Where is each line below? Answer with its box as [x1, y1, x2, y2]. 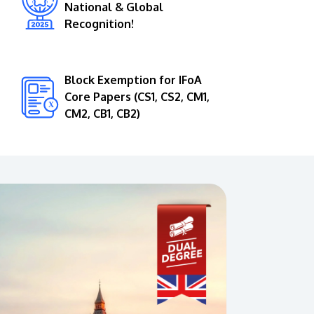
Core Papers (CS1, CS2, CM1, [64, 89, 210, 104]
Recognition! [64, 16, 134, 31]
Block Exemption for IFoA [64, 72, 202, 87]
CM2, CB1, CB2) [64, 106, 140, 121]
